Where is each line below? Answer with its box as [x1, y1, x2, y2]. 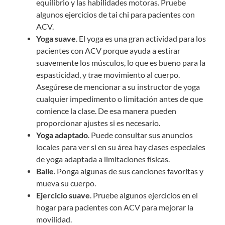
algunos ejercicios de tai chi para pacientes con [36, 10, 195, 19]
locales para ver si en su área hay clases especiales [36, 142, 205, 152]
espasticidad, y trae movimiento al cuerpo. [36, 70, 180, 79]
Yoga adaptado [36, 130, 88, 140]
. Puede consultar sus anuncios [87, 130, 193, 140]
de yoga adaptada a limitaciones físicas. [36, 154, 170, 164]
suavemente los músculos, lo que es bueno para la [36, 58, 205, 67]
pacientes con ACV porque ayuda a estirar [36, 46, 180, 55]
